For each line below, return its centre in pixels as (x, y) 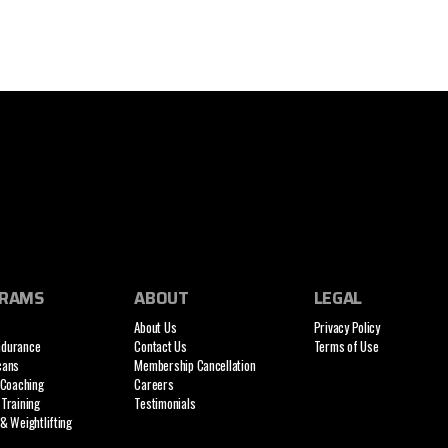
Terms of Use (346, 346)
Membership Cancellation (195, 365)
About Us (155, 327)
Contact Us (160, 346)
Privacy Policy (346, 327)
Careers (154, 384)
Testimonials (165, 403)
